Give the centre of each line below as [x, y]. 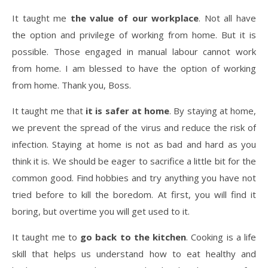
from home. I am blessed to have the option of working [134, 68]
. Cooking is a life [221, 237]
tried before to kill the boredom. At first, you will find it [134, 194]
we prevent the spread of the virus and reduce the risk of [134, 127]
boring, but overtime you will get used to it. [101, 211]
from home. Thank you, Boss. [71, 85]
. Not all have [228, 18]
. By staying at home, [213, 111]
